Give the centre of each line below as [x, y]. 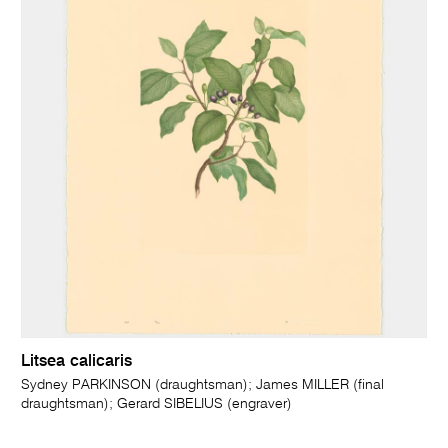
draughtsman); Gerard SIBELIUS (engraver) [157, 403]
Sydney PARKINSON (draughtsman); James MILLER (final [203, 384]
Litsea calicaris [77, 361]
